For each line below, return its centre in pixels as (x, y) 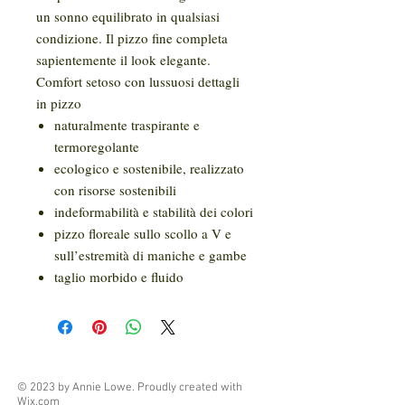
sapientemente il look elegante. (123, 60)
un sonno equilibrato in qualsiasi (128, 17)
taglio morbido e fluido (119, 277)
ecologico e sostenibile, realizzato (149, 169)
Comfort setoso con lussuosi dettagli (138, 82)
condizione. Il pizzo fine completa (132, 38)
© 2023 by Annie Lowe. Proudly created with (130, 388)
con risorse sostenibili (115, 190)
